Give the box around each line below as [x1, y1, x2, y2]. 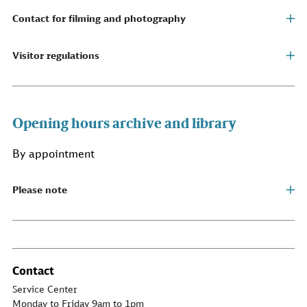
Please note [12, 184, 67, 196]
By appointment [12, 147, 95, 161]
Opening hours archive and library [12, 114, 236, 132]
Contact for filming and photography [12, 12, 186, 25]
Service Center [12, 283, 77, 295]
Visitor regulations [12, 49, 99, 62]
